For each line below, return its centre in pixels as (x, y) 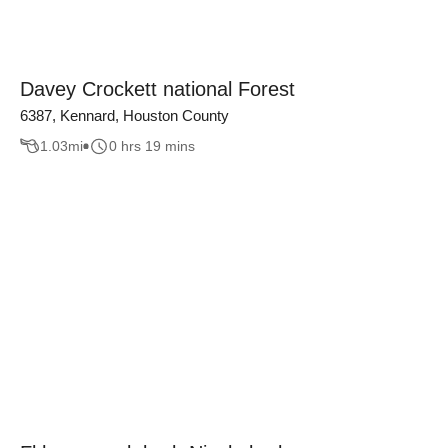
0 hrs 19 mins (152, 146)
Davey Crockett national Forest (157, 88)
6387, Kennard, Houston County (124, 115)
